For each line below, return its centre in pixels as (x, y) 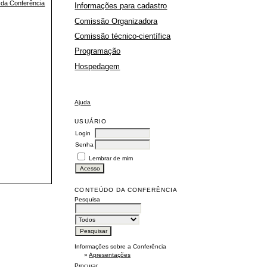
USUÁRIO (91, 121)
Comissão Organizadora (116, 21)
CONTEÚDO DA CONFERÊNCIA (126, 190)
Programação (98, 51)
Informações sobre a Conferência (121, 246)
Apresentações (110, 254)
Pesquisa (88, 199)
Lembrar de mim (111, 159)
